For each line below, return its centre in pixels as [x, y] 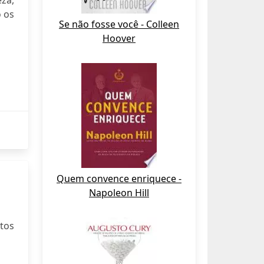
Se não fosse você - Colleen [119, 24]
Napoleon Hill [119, 193]
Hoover [119, 38]
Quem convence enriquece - [119, 179]
